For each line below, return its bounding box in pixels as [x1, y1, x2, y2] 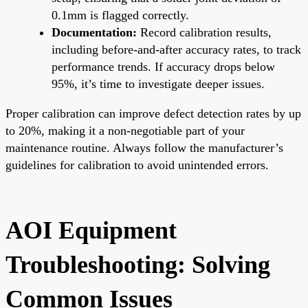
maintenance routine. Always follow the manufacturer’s [5, 140, 283, 155]
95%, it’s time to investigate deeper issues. [52, 76, 265, 91]
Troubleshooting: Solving [5, 250, 270, 278]
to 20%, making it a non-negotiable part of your [5, 123, 245, 137]
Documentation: [52, 25, 137, 39]
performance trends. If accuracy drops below [52, 59, 275, 74]
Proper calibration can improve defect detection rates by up [5, 106, 301, 120]
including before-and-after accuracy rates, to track [52, 42, 301, 56]
